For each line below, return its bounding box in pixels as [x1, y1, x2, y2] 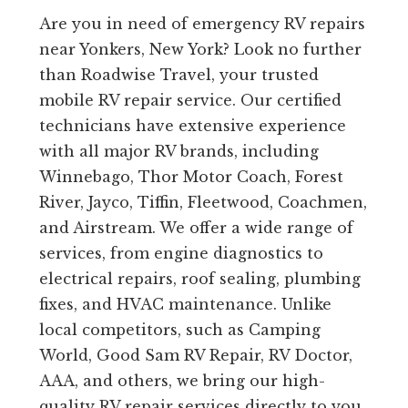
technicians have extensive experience [38, 117, 346, 136]
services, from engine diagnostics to [38, 244, 323, 263]
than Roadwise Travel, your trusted [38, 66, 319, 85]
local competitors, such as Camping [38, 321, 321, 340]
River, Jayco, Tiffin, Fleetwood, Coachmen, [38, 193, 367, 212]
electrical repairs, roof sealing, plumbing [38, 270, 361, 289]
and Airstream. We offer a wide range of [38, 219, 353, 238]
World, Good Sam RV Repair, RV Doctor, [38, 346, 352, 365]
